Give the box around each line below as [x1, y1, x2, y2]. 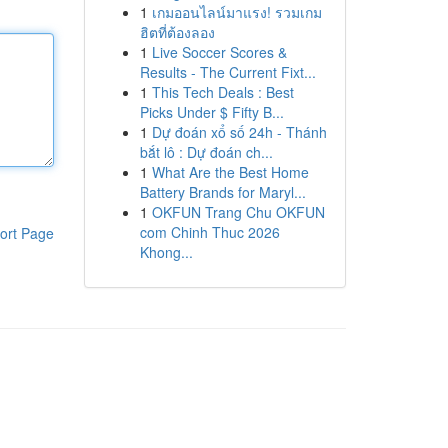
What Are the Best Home [151, 162, 309, 182]
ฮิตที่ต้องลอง [139, 22, 215, 42]
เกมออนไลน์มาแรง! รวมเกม [151, 2, 322, 22]
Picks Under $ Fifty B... [139, 102, 284, 122]
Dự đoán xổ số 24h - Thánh [151, 122, 327, 142]
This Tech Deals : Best [151, 82, 294, 102]
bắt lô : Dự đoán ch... [139, 142, 273, 162]
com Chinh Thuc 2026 [139, 222, 280, 242]
